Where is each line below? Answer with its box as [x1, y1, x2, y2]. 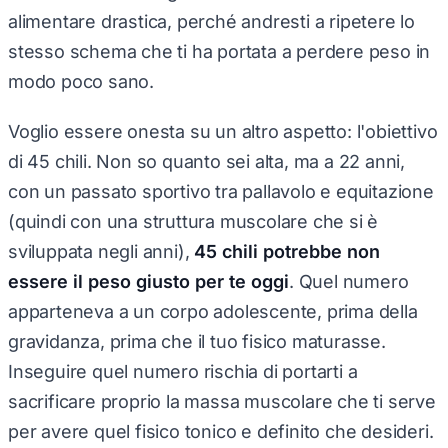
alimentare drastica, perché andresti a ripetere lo [8, 3, 416, 25]
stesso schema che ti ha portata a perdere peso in [8, 33, 431, 55]
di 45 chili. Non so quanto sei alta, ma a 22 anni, [8, 143, 406, 165]
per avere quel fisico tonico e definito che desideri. [8, 413, 434, 435]
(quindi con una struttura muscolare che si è [8, 203, 379, 225]
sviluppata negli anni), [8, 233, 195, 255]
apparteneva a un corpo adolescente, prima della [8, 293, 418, 315]
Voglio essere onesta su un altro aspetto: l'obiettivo [8, 113, 438, 135]
